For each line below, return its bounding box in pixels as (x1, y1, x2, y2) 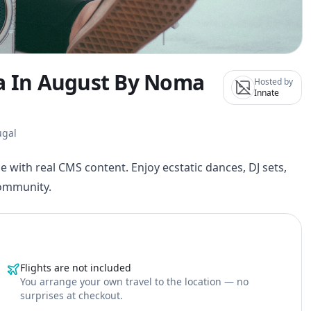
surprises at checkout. (20, 289, 124, 302)
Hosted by (253, 76, 293, 87)
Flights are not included (20, 261, 132, 274)
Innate (253, 87, 279, 99)
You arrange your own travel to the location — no (20, 275, 249, 288)
